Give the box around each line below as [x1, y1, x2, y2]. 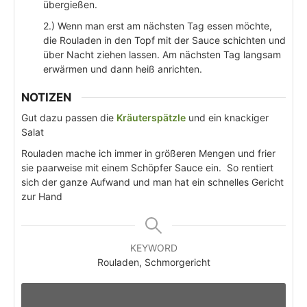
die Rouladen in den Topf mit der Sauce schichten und [43, 34, 286, 47]
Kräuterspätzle [116, 111, 186, 123]
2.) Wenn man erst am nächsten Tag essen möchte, [43, 20, 272, 32]
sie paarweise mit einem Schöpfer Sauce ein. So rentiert [21, 161, 273, 173]
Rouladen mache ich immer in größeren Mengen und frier [21, 147, 275, 159]
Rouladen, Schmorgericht [97, 256, 210, 268]
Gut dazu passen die [21, 111, 116, 123]
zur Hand [21, 190, 62, 202]
